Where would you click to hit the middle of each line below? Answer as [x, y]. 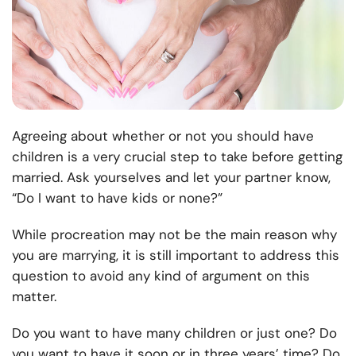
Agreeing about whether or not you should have [163, 136]
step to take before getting [256, 157]
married [36, 178]
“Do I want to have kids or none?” [117, 198]
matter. [34, 297]
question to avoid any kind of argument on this [161, 276]
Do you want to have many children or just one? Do [174, 333]
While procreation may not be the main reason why [174, 235]
